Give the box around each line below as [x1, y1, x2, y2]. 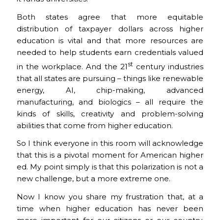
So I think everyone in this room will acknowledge [16, 138, 204, 148]
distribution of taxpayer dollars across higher [16, 24, 204, 33]
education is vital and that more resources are [16, 35, 204, 45]
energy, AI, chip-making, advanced [16, 85, 204, 95]
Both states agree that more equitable [16, 12, 204, 22]
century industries [133, 61, 204, 71]
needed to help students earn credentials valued [16, 47, 204, 57]
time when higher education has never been [16, 204, 204, 213]
